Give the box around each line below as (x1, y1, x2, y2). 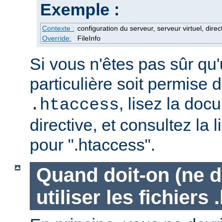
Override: (42, 34, 71, 43)
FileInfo (77, 34, 101, 43)
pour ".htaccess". (30, 135, 155, 155)
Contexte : (42, 24, 74, 33)
